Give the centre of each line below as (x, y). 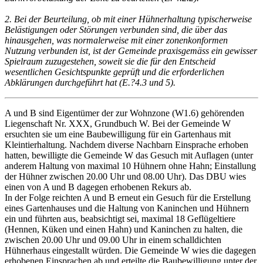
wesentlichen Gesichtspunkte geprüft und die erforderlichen (114, 72)
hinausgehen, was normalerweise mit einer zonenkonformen (116, 41)
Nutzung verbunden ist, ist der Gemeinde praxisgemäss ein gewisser (131, 51)
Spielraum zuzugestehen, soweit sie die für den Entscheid (110, 62)
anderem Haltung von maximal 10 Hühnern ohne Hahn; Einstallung (130, 166)
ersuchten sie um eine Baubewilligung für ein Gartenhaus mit (118, 134)
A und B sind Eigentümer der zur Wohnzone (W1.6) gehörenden (124, 113)
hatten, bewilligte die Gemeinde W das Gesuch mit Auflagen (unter (129, 156)
